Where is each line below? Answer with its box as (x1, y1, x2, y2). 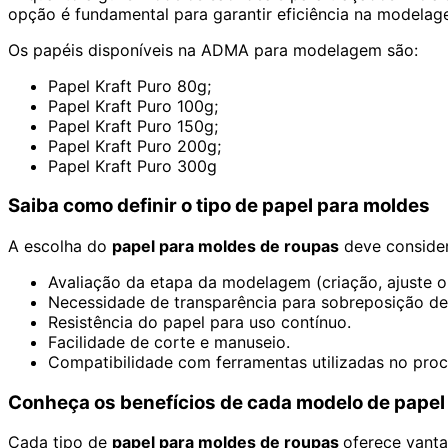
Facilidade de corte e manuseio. (48, 331, 290, 352)
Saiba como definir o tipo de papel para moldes (8, 194, 430, 218)
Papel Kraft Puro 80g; (48, 75, 211, 96)
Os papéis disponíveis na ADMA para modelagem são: (8, 39, 418, 60)
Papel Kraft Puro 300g (48, 155, 217, 176)
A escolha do (8, 235, 112, 256)
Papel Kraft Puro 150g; (48, 115, 218, 136)
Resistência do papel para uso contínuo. (48, 311, 351, 332)
